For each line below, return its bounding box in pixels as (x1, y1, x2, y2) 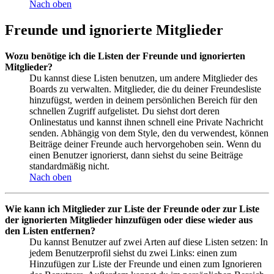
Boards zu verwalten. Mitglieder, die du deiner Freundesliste (29, 83, 261, 94)
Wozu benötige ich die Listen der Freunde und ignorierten (5, 50, 245, 61)
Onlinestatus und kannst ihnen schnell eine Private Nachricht (29, 116, 263, 127)
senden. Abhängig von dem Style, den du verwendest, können (29, 127, 268, 138)
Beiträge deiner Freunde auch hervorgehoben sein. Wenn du (29, 138, 261, 149)
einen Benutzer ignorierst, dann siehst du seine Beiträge (29, 149, 243, 160)
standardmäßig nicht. (29, 160, 109, 171)
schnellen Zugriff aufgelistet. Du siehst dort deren (29, 105, 220, 116)
